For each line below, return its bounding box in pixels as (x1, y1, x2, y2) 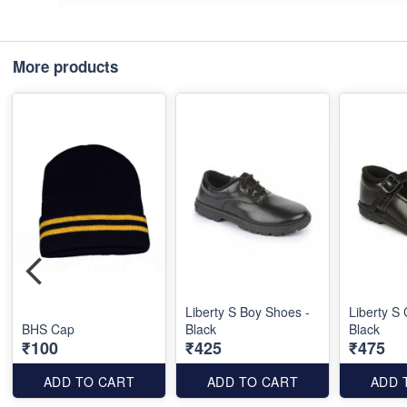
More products (13, 55, 118, 78)
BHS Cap (22, 320, 74, 339)
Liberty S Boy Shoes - (185, 303, 310, 322)
